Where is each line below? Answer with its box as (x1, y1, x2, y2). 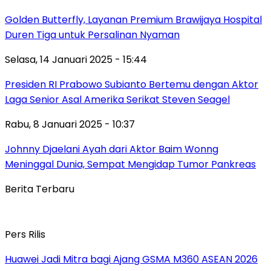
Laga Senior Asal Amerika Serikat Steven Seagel (5, 93, 230, 107)
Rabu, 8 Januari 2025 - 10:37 (5, 117, 135, 132)
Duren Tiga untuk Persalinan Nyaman (5, 28, 180, 42)
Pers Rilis (5, 227, 45, 242)
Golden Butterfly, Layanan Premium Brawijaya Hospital (5, 13, 262, 27)
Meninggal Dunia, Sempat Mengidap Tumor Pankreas (5, 157, 256, 172)
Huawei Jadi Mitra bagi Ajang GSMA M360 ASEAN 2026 (5, 252, 258, 267)
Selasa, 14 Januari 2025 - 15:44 (5, 53, 147, 67)
